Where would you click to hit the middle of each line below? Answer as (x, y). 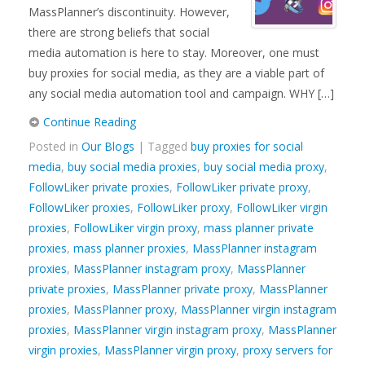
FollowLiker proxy (183, 207)
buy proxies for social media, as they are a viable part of (176, 73)
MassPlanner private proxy (182, 289)
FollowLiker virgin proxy (135, 228)
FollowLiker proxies (79, 207)
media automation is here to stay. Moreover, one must (174, 53)
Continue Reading (88, 122)
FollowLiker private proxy (242, 187)
